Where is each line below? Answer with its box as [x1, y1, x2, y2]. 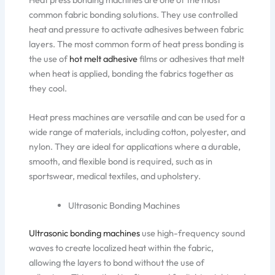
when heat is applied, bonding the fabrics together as [29, 67, 234, 79]
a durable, [199, 141, 241, 153]
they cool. [29, 82, 68, 94]
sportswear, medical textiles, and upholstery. [29, 170, 201, 182]
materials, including [83, 126, 160, 138]
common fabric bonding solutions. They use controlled [29, 8, 238, 20]
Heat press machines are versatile [29, 111, 162, 123]
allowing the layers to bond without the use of [29, 257, 205, 269]
